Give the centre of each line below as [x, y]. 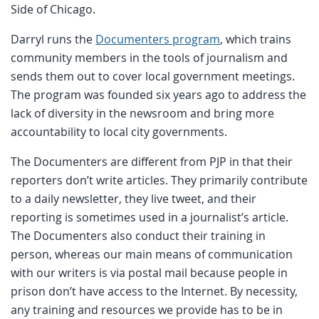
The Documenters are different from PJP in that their [152, 161]
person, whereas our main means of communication [152, 254]
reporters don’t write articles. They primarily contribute [159, 180]
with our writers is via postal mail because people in [149, 272]
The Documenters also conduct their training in [138, 235]
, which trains [256, 39]
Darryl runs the [53, 39]
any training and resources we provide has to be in [147, 309]
